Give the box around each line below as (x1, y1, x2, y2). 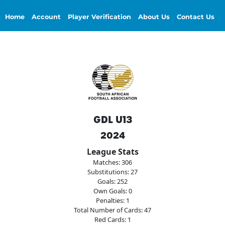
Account (32, 13, 61, 21)
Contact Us (177, 13, 215, 21)
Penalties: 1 (95, 196, 130, 205)
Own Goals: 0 (93, 186, 132, 195)
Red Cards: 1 (94, 215, 131, 224)
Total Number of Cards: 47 (74, 205, 151, 214)
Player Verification (68, 13, 132, 21)
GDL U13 (93, 113, 132, 126)
